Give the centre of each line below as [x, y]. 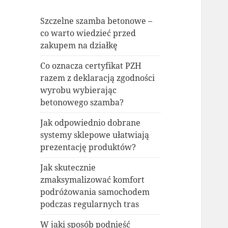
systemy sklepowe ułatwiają [95, 135]
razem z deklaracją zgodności [98, 78]
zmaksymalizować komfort [93, 180]
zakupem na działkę [79, 46]
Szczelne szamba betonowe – [96, 21]
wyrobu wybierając [79, 90]
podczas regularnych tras [90, 204]
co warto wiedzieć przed [88, 33]
